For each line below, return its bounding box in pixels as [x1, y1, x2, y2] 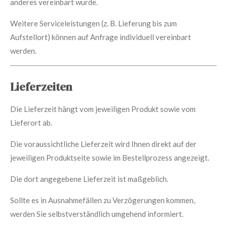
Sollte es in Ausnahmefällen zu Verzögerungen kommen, [10, 195, 195, 205]
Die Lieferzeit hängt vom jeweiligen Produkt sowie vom [10, 104, 196, 113]
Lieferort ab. [10, 118, 52, 127]
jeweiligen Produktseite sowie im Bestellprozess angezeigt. [10, 153, 209, 162]
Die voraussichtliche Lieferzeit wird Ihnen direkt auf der [10, 139, 197, 148]
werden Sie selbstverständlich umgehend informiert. [10, 209, 183, 218]
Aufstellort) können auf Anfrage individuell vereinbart [10, 32, 191, 42]
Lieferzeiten [10, 79, 72, 94]
